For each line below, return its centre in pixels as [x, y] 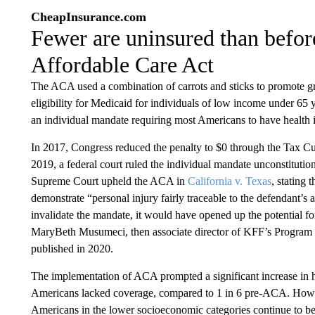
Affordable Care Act [122, 65]
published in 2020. [72, 249]
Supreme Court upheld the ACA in [109, 181]
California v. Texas [229, 181]
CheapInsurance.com [88, 17]
